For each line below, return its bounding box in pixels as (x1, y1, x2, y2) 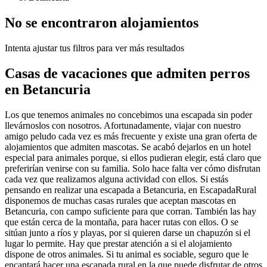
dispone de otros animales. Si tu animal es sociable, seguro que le (5, 249, 249, 259)
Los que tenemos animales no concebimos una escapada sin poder (5, 109, 252, 120)
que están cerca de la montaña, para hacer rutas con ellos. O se (5, 216, 238, 227)
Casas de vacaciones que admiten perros (5, 65, 250, 81)
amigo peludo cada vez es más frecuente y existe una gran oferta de (5, 131, 257, 141)
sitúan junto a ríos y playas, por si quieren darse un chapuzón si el (5, 227, 250, 238)
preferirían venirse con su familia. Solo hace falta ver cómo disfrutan (5, 163, 260, 173)
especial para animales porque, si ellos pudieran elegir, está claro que (5, 152, 261, 163)
